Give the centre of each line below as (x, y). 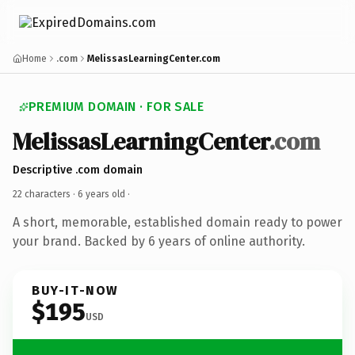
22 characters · (45, 194)
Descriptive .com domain (78, 170)
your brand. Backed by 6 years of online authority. (159, 241)
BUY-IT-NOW (75, 290)
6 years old (101, 194)
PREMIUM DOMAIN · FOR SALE (116, 107)
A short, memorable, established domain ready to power (177, 222)
